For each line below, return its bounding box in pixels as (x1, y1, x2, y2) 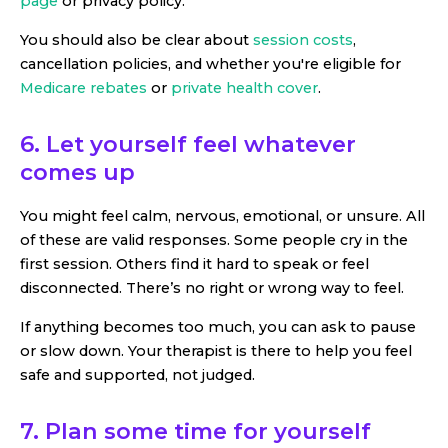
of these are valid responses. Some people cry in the (20, 231, 408, 250)
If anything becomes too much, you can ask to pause (20, 317, 416, 336)
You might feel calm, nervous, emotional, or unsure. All (20, 207, 425, 226)
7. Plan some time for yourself (20, 416, 371, 445)
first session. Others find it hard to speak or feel (20, 255, 369, 274)
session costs (253, 30, 353, 49)
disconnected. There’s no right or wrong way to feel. (20, 279, 404, 298)
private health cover (171, 78, 318, 97)
